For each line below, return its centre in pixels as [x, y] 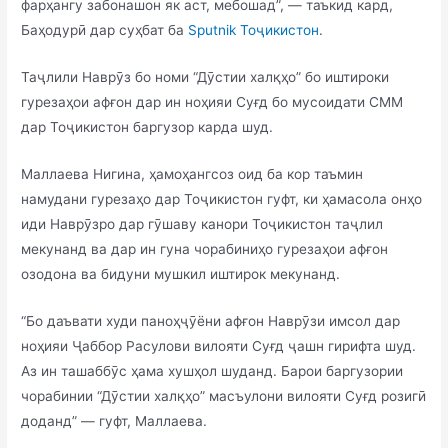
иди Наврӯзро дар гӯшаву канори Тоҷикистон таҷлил [202, 223]
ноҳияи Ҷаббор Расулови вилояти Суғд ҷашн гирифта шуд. [219, 345]
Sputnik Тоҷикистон [254, 30]
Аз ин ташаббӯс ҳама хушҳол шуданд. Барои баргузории [212, 370]
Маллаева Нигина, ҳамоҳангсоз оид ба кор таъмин [192, 173]
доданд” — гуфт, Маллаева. [114, 420]
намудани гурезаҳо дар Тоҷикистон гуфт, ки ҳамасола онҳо [222, 198]
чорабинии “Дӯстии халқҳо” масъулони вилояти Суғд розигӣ [224, 395]
